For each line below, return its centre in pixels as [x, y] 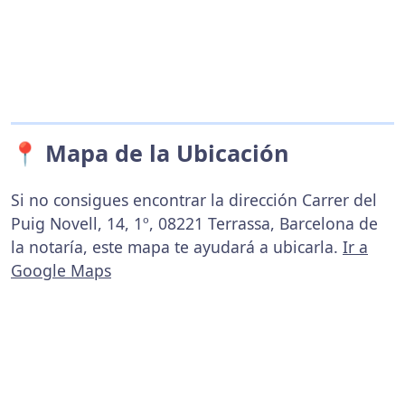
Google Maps [61, 270]
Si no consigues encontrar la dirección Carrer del [194, 200]
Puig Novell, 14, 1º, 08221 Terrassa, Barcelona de [194, 223]
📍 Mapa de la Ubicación [150, 153]
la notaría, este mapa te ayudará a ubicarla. [177, 247]
